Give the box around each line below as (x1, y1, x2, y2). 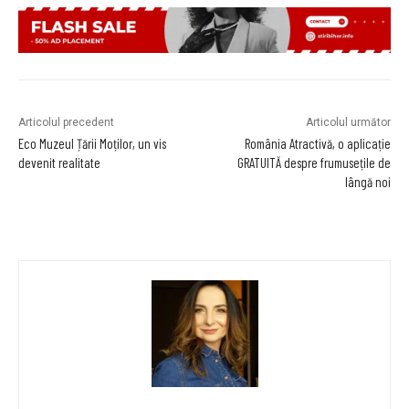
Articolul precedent (18, 116, 114, 130)
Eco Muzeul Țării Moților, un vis (18, 135, 166, 152)
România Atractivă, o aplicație (244, 135, 391, 152)
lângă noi (344, 173, 391, 191)
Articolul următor (305, 116, 391, 130)
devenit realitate (18, 154, 100, 172)
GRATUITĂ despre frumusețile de (236, 154, 391, 172)
